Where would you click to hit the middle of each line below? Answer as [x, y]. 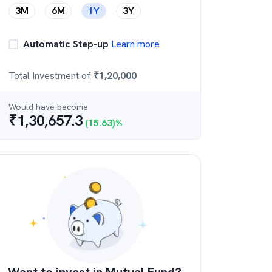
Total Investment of [51, 76]
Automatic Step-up [66, 44]
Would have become [48, 107]
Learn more [134, 44]
